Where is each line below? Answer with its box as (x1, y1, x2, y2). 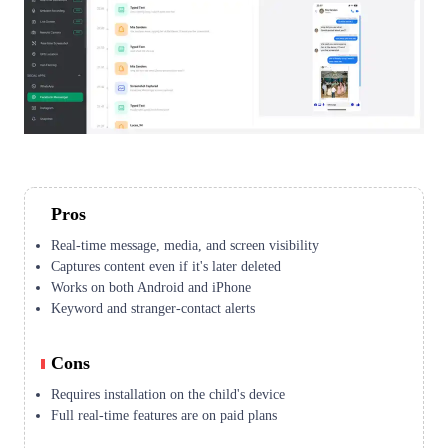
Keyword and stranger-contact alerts (51, 301, 255, 317)
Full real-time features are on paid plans (51, 408, 277, 424)
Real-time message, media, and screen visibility (51, 238, 319, 254)
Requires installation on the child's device (51, 387, 285, 403)
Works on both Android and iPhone (51, 280, 251, 296)
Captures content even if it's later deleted (51, 259, 281, 275)
